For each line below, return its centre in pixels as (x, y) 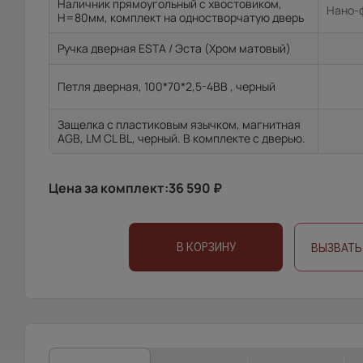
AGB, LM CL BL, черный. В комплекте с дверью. (181, 138)
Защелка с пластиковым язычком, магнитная (179, 124)
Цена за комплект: (109, 188)
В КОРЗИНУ (206, 247)
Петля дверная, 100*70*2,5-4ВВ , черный (167, 86)
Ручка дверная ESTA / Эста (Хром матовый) (174, 48)
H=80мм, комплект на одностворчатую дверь (181, 17)
